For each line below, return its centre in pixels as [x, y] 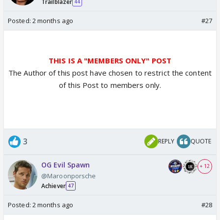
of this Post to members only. [110, 85]
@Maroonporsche [69, 176]
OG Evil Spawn [66, 165]
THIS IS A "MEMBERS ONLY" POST [110, 60]
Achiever [54, 186]
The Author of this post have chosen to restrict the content [110, 72]
